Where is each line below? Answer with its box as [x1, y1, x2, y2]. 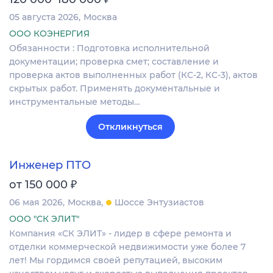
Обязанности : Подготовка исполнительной [9, 42, 210, 54]
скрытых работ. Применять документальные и [9, 82, 220, 94]
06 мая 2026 [9, 197, 63, 208]
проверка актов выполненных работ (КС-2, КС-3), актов [9, 69, 258, 80]
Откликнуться [98, 121, 163, 132]
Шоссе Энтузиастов [115, 197, 204, 208]
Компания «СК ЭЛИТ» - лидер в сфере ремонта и [9, 228, 232, 239]
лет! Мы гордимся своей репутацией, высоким [9, 255, 222, 266]
